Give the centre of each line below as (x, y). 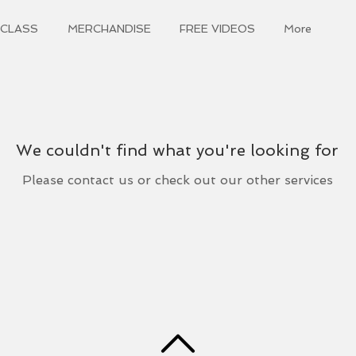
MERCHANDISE (109, 29)
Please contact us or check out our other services (177, 180)
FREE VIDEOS (217, 29)
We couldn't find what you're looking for (177, 150)
